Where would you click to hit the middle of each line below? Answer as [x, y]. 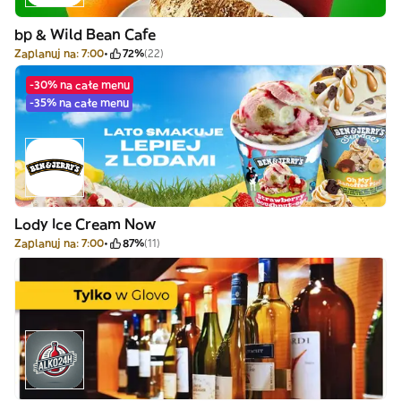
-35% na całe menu [79, 102]
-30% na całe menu [80, 85]
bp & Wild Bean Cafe [85, 34]
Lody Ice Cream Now [85, 224]
